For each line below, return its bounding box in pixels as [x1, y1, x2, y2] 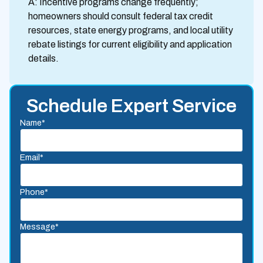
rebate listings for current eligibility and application [28, 39, 232, 49]
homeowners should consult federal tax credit [28, 11, 213, 21]
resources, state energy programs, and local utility [28, 25, 233, 35]
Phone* [20, 187, 48, 197]
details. [28, 53, 59, 63]
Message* [20, 222, 59, 231]
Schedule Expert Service [26, 95, 237, 116]
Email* [20, 153, 43, 162]
